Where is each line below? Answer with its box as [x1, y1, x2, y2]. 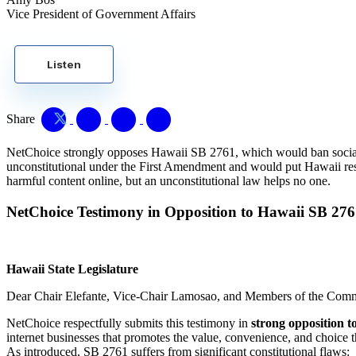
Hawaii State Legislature [6, 262, 138, 277]
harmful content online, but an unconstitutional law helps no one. [6, 173, 331, 188]
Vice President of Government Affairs [6, 6, 195, 21]
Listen [47, 57, 81, 71]
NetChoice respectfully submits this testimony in [6, 316, 248, 331]
